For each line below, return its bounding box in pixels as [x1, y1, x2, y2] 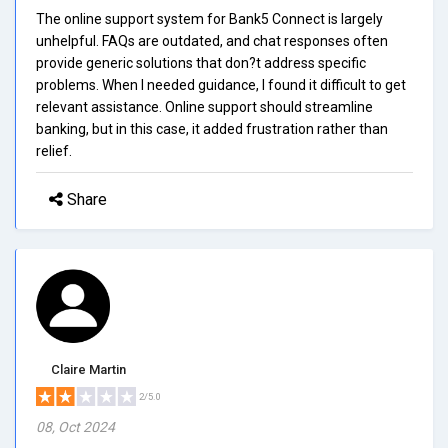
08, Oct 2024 [36, 418, 115, 435]
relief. [36, 142, 72, 159]
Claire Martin [51, 361, 126, 377]
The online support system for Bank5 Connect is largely [36, 10, 383, 27]
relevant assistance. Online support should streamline [36, 98, 373, 115]
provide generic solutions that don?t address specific [36, 54, 366, 71]
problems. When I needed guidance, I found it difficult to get [36, 76, 406, 93]
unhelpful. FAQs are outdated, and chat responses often [36, 32, 388, 49]
